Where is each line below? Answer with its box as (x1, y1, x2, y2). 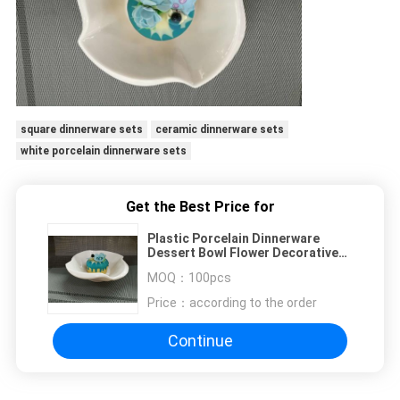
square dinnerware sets (20, 123, 143, 137)
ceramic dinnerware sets (154, 123, 284, 137)
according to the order (189, 295, 317, 310)
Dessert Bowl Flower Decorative (147, 245, 338, 260)
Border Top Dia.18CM (147, 259, 275, 274)
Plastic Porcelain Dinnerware (147, 230, 320, 246)
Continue (167, 331, 233, 351)
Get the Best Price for (125, 197, 275, 215)
